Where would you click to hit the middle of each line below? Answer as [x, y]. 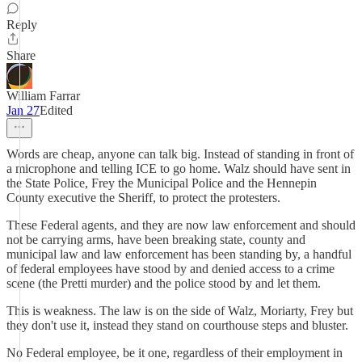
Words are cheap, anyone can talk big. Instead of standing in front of [180, 154]
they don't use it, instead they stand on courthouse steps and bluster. [177, 325]
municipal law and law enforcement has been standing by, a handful [179, 254]
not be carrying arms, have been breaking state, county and [156, 240]
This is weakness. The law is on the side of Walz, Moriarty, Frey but [180, 311]
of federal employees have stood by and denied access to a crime [170, 269]
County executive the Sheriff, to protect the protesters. [143, 198]
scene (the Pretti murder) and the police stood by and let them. [164, 283]
